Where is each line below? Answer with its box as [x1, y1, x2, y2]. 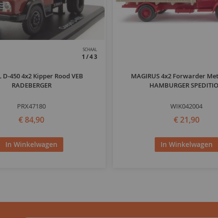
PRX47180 [17, 102, 46, 111]
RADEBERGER [11, 81, 52, 90]
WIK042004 [170, 102, 203, 111]
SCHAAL [83, 47, 97, 53]
